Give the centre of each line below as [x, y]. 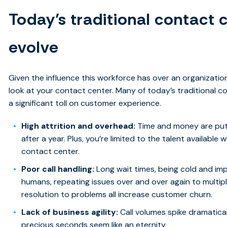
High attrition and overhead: [80, 126]
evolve [34, 47]
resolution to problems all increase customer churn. [117, 194]
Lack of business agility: [71, 212]
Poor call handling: [59, 169]
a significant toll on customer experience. [85, 103]
